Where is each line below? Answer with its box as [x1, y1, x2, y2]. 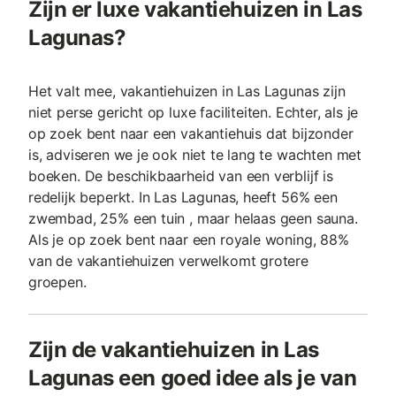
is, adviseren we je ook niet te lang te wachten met [28, 146, 362, 164]
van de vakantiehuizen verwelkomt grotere [28, 252, 308, 270]
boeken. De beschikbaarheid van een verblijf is [28, 167, 333, 186]
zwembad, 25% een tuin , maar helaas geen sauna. [28, 209, 358, 228]
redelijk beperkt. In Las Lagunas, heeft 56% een [28, 188, 338, 207]
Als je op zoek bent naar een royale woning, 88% [28, 231, 349, 249]
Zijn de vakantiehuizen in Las [28, 337, 319, 363]
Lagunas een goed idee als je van [28, 365, 357, 392]
